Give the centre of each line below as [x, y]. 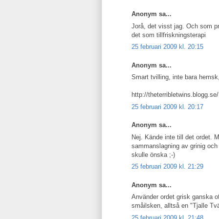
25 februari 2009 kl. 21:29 [167, 166]
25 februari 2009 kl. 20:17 [167, 107]
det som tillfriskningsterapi [169, 35]
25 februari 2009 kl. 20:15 [167, 47]
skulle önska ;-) [153, 154]
